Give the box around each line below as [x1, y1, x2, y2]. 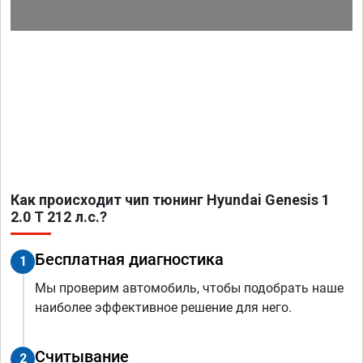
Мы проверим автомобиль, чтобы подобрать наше [35, 280, 344, 297]
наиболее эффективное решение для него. [35, 300, 292, 316]
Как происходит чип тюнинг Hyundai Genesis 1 [11, 191, 330, 209]
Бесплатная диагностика [35, 250, 224, 270]
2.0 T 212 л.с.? [11, 208, 107, 226]
